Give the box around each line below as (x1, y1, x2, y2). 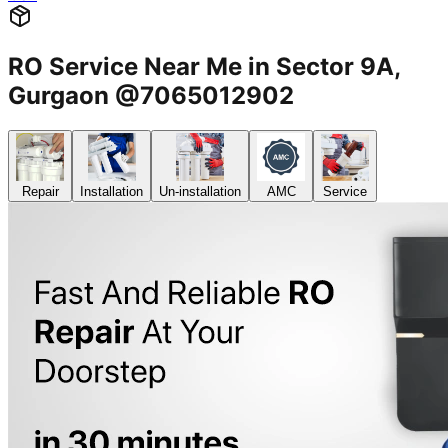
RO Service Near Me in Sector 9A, (8, 52, 400, 82)
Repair (21, 184, 59, 200)
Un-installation (159, 184, 241, 200)
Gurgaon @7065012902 (8, 81, 294, 111)
